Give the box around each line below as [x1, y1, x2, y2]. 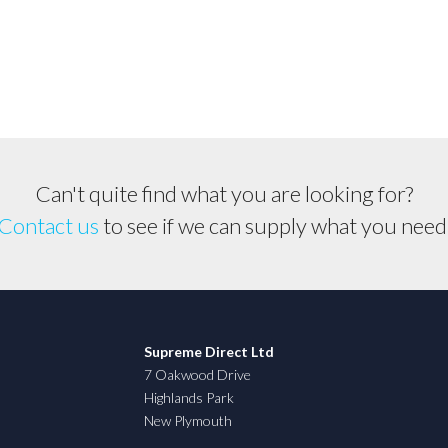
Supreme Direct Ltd [144, 342, 274, 360]
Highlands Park [144, 388, 234, 406]
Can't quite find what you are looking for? [35, 179, 413, 207]
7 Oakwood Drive [144, 365, 251, 383]
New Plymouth [144, 411, 232, 429]
